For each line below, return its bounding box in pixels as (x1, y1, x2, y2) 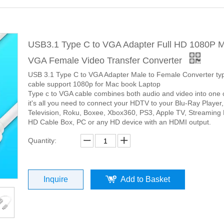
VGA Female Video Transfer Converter (28, 55, 184, 65)
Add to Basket (120, 175, 170, 183)
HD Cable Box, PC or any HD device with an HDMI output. (28, 118, 211, 126)
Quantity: (28, 136, 56, 144)
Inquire (43, 175, 68, 183)
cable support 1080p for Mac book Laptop (28, 80, 160, 88)
